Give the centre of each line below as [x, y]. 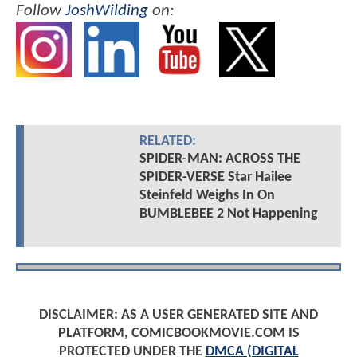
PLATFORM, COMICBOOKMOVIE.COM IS [178, 333]
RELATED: [167, 141]
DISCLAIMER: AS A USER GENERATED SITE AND [178, 315]
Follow [41, 11]
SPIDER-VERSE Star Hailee [215, 177]
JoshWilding [107, 11]
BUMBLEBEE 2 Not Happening [228, 214]
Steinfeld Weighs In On [207, 195]
